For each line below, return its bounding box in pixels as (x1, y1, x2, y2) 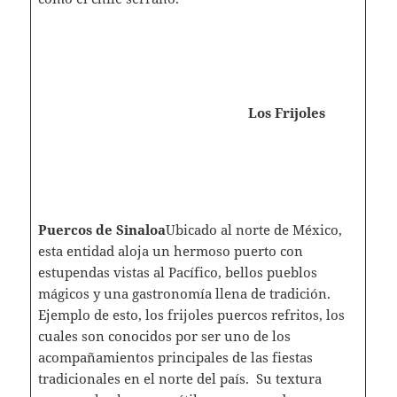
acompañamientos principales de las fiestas (37, 347, 313, 366)
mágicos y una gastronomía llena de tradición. (37, 284, 331, 302)
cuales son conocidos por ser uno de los (37, 326, 291, 345)
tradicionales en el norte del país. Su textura (37, 369, 322, 387)
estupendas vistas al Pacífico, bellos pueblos (37, 262, 317, 281)
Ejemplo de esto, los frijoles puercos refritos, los (37, 305, 345, 323)
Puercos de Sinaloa (37, 220, 166, 238)
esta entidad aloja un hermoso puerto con (37, 241, 303, 260)
